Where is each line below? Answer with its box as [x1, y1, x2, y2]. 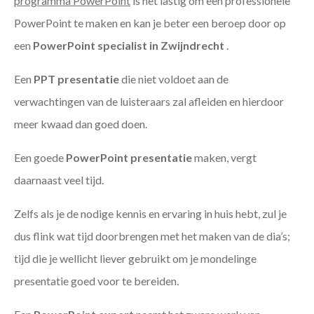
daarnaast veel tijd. [14, 173, 104, 187]
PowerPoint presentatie [66, 151, 192, 165]
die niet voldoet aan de [119, 72, 228, 86]
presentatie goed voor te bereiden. [14, 274, 179, 288]
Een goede [14, 151, 66, 165]
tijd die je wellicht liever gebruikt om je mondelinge [14, 252, 257, 266]
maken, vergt [192, 151, 257, 165]
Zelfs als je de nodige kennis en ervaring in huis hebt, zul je [14, 207, 287, 221]
